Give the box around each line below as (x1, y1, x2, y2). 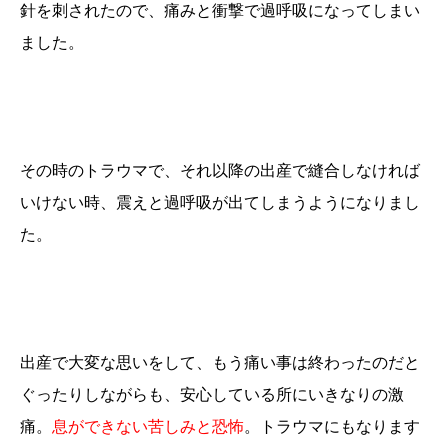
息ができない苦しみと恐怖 (52, 417, 244, 435)
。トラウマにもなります (244, 417, 420, 435)
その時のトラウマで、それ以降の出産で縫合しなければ (20, 161, 420, 179)
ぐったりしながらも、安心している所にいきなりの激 (20, 385, 404, 403)
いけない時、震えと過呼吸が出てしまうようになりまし (20, 193, 420, 211)
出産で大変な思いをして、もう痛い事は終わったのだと (20, 353, 420, 371)
